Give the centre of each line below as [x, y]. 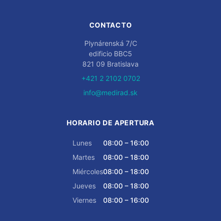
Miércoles [88, 171]
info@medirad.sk [110, 92]
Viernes [84, 200]
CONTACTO [110, 25]
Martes [83, 157]
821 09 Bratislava [110, 64]
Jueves [84, 186]
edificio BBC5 [110, 54]
